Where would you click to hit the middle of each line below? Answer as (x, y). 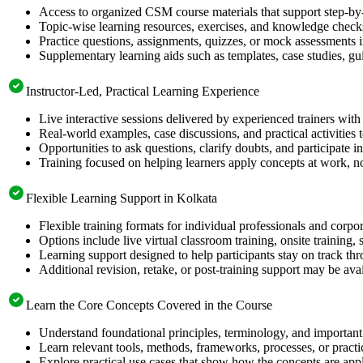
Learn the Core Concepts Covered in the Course (149, 305)
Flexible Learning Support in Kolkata (122, 198)
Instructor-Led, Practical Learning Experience (143, 91)
